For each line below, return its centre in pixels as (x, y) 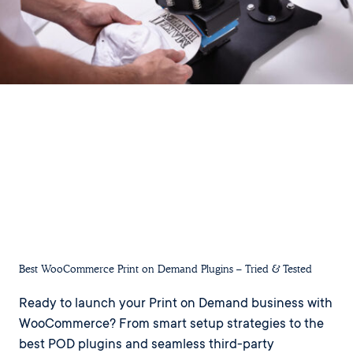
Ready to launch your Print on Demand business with (176, 305)
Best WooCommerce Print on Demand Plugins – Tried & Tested (165, 269)
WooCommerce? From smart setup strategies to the (171, 325)
